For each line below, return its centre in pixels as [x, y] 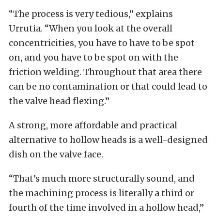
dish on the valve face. [56, 155]
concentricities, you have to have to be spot [102, 43]
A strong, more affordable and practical [93, 125]
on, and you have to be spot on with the [93, 58]
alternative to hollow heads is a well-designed [108, 140]
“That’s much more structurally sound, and [102, 179]
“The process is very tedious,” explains [91, 14]
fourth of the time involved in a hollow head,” [106, 208]
